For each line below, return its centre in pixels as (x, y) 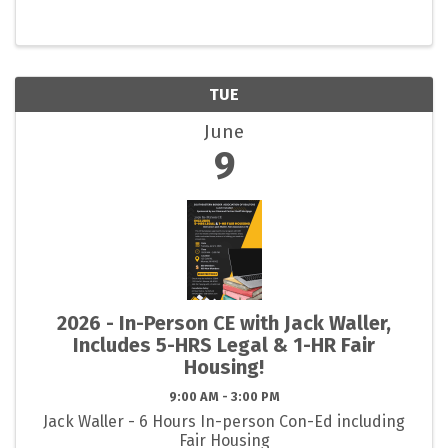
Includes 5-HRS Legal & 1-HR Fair (224, 345)
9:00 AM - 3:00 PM (224, 397)
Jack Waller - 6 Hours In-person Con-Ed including (224, 422)
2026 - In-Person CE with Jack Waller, (224, 323)
